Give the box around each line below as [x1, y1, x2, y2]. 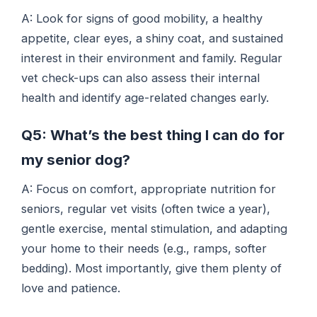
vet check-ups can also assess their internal [21, 71, 260, 86]
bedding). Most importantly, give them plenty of [21, 261, 282, 276]
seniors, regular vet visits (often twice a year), [21, 202, 271, 217]
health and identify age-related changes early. [21, 91, 270, 105]
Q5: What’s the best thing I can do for [21, 125, 285, 144]
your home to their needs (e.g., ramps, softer [21, 241, 267, 256]
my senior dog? [21, 150, 131, 168]
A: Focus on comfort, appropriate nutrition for [21, 182, 277, 197]
